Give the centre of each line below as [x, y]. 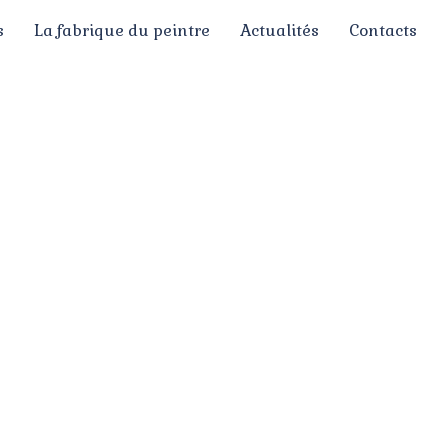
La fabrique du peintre [121, 30]
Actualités [279, 30]
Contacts [382, 30]
